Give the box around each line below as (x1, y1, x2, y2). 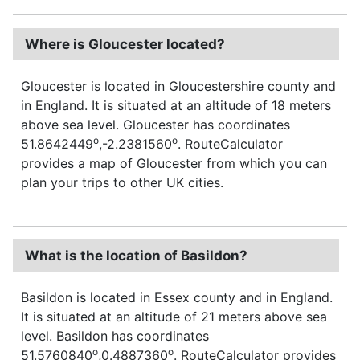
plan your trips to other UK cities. (21, 174, 223, 190)
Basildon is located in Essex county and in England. (21, 288, 333, 305)
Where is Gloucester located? (25, 35, 225, 52)
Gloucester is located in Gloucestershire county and (21, 77, 336, 94)
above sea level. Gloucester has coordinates (21, 116, 290, 133)
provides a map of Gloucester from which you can (21, 154, 327, 171)
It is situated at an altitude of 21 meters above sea (21, 308, 327, 325)
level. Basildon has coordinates (21, 327, 209, 344)
